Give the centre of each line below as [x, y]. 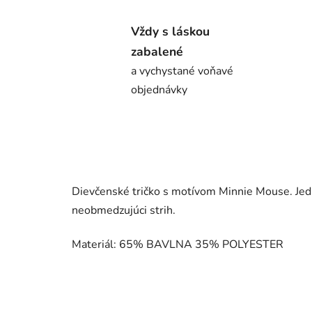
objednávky [159, 90]
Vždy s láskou [170, 32]
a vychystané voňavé [182, 71]
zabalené [157, 52]
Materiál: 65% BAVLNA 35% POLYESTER [178, 245]
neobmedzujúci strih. [125, 211]
